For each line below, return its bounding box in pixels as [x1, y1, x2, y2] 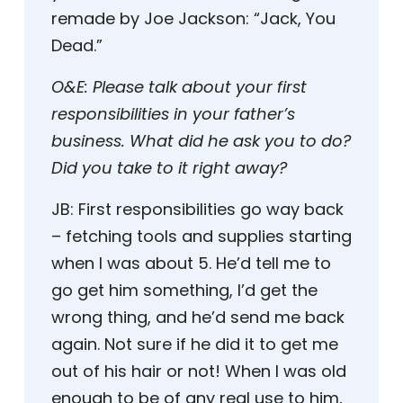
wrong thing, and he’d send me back [51, 306, 345, 329]
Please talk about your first [93, 76, 307, 99]
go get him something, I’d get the [51, 279, 318, 302]
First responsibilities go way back [74, 198, 344, 221]
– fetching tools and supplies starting [51, 225, 352, 248]
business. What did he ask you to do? [51, 130, 351, 153]
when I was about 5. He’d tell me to [51, 252, 331, 275]
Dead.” [51, 34, 103, 58]
